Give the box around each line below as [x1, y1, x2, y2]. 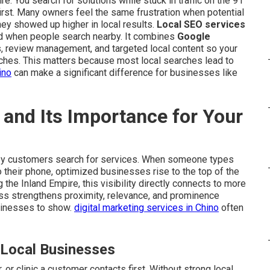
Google [177, 31, 210, 42]
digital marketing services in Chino [74, 202, 219, 213]
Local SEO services [157, 19, 245, 30]
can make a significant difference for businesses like [11, 67, 237, 78]
